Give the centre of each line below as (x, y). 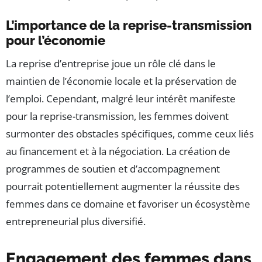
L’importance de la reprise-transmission (129, 25)
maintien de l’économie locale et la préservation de (121, 81)
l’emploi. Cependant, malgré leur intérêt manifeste (121, 98)
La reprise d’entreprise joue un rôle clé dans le (111, 63)
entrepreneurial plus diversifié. (76, 221)
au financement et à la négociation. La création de (118, 151)
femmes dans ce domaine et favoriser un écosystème (128, 204)
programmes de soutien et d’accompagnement (113, 168)
